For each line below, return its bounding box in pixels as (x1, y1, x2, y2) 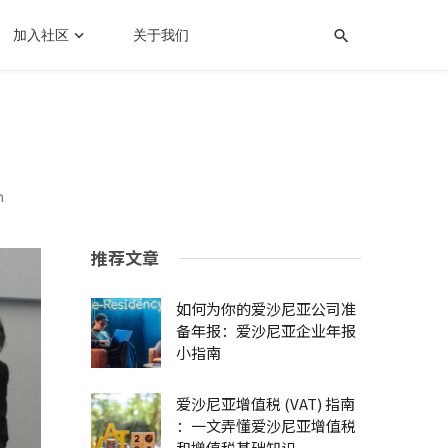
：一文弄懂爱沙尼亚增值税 (176, 415, 356, 436)
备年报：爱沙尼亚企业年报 (176, 320, 356, 341)
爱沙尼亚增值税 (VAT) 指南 (176, 393, 355, 414)
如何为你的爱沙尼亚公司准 (176, 298, 356, 319)
